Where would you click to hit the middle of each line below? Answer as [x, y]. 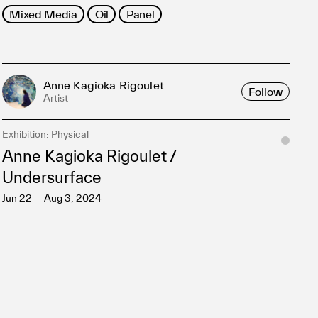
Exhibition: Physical [45, 134]
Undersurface [59, 177]
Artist [55, 98]
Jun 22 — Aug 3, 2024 [51, 198]
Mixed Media [43, 14]
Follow [265, 91]
